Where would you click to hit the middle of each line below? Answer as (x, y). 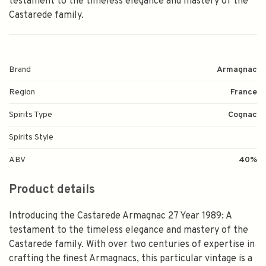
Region (22, 93)
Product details (52, 190)
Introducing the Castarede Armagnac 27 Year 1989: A (120, 216)
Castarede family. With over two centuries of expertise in (132, 245)
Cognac (243, 115)
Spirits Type (31, 115)
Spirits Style (31, 138)
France (244, 93)
